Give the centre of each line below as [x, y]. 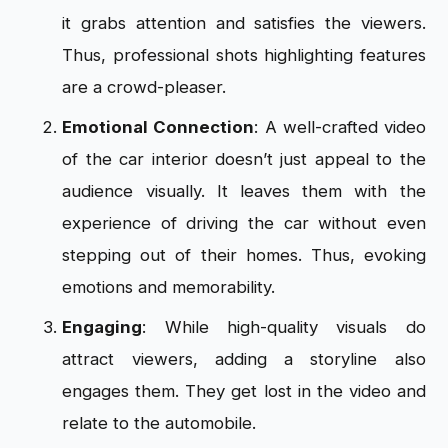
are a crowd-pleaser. [147, 86]
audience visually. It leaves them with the [244, 190]
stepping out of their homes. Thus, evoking [244, 254]
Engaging [102, 326]
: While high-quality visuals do [284, 326]
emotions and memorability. [171, 286]
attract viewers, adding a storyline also [244, 358]
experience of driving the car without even [244, 222]
